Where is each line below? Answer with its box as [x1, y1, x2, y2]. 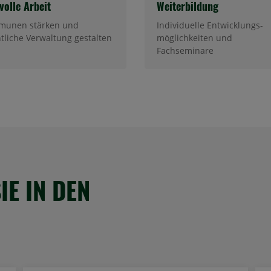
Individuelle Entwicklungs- [157, 19, 263, 31]
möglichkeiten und [157, 31, 232, 44]
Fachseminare [157, 44, 214, 56]
